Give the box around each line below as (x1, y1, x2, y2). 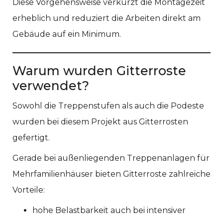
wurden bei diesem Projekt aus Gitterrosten (12, 116, 188, 126)
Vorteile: (12, 185, 45, 195)
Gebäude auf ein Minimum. (12, 29, 121, 39)
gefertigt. (12, 132, 50, 142)
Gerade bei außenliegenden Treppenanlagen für (12, 153, 210, 163)
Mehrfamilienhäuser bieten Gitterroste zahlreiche (12, 169, 211, 179)
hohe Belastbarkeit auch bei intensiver (32, 205, 186, 215)
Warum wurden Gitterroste (12, 63, 186, 78)
